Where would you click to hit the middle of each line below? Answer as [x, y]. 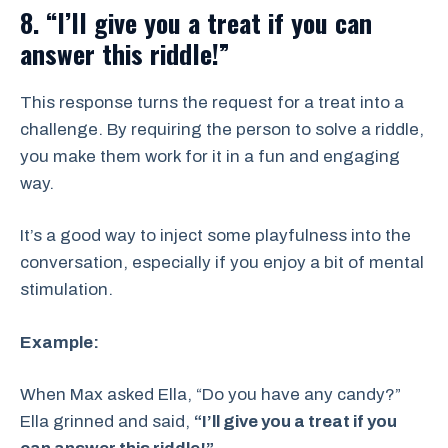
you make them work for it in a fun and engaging [210, 156]
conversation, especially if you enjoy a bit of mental [222, 263]
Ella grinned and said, [107, 422]
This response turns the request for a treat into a [212, 102]
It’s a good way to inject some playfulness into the [215, 236]
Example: [59, 342]
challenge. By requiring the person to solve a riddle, [222, 129]
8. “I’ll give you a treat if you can [196, 22]
